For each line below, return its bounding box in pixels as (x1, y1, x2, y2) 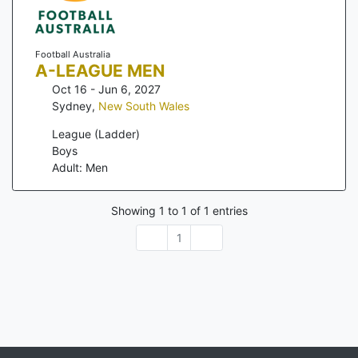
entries (209, 203, 248, 217)
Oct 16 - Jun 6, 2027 (52, 82, 161, 97)
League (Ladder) (52, 127, 140, 141)
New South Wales (98, 99, 189, 113)
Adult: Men (52, 161, 108, 175)
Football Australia (34, 49, 110, 61)
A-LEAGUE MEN (34, 61, 165, 82)
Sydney (52, 99, 92, 113)
